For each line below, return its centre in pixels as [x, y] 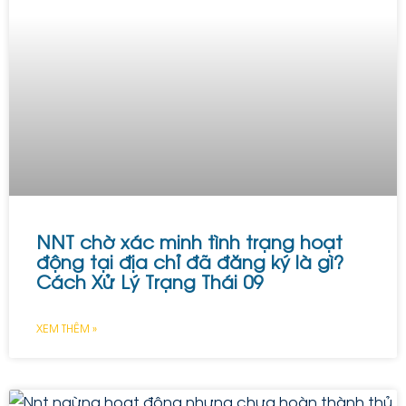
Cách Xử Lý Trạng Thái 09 [150, 282]
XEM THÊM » [67, 329]
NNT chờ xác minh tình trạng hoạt [189, 242]
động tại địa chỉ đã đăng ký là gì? [190, 262]
